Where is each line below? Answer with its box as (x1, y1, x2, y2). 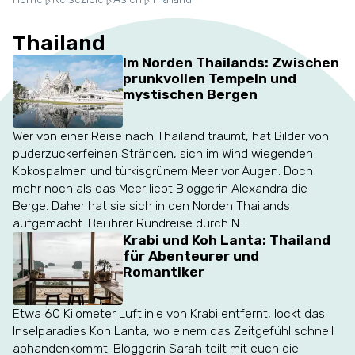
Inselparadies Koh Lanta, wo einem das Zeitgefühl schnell (12, 323, 334, 339)
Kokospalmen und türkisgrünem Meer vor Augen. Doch (12, 163, 313, 179)
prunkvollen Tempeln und (122, 70, 296, 87)
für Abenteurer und (122, 247, 259, 265)
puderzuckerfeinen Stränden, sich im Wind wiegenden (12, 146, 313, 162)
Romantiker (122, 263, 204, 281)
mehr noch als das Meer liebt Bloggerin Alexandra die (12, 181, 307, 197)
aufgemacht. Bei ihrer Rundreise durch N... (12, 216, 246, 231)
